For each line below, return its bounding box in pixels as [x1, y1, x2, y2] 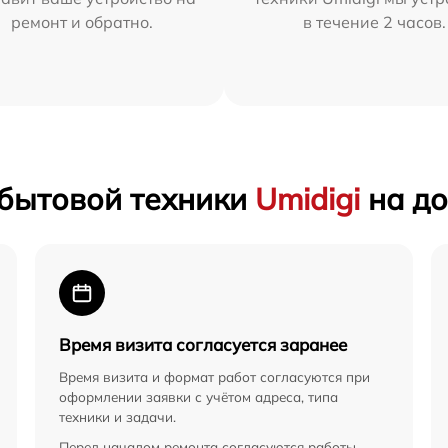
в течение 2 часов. [302, 12, 446, 33]
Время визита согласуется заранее [59, 334, 347, 356]
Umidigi [255, 180, 360, 219]
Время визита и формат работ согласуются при [59, 368, 370, 386]
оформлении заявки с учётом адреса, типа [59, 388, 338, 406]
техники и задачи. [59, 408, 176, 426]
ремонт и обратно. [10, 12, 153, 33]
